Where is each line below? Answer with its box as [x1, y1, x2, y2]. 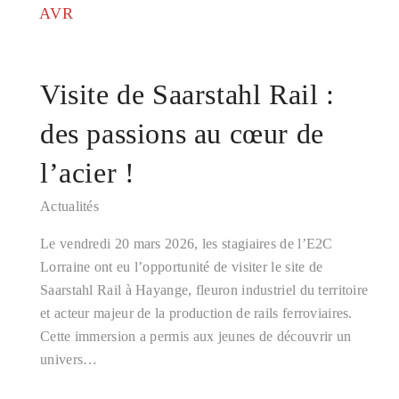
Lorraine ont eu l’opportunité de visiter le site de [40, 259, 323, 274]
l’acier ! [40, 157, 135, 189]
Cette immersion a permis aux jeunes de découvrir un [40, 329, 352, 344]
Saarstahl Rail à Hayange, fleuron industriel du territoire [40, 282, 369, 297]
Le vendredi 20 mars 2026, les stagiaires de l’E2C [40, 236, 333, 251]
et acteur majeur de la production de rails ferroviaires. [40, 305, 353, 321]
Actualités [40, 199, 99, 214]
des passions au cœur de [40, 118, 324, 150]
